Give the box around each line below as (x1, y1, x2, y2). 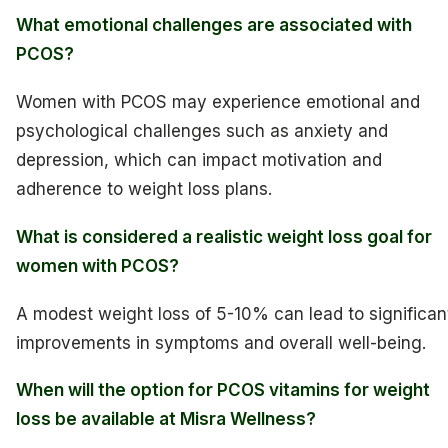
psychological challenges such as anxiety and (16, 121, 388, 142)
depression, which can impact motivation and (16, 150, 382, 171)
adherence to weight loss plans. (16, 179, 272, 200)
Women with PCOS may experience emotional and (16, 92, 420, 113)
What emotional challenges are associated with (16, 15, 412, 36)
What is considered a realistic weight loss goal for (16, 226, 432, 247)
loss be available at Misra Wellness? (16, 409, 316, 430)
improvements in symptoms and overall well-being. (16, 332, 426, 353)
